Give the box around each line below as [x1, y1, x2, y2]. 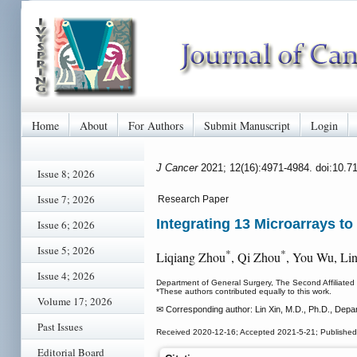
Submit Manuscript [204, 117, 290, 133]
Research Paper [158, 194, 229, 205]
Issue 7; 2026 [37, 192, 95, 206]
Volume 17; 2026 [37, 294, 112, 308]
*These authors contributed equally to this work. [156, 287, 331, 296]
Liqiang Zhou [156, 249, 226, 266]
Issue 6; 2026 [37, 218, 95, 232]
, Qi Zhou [231, 249, 280, 266]
